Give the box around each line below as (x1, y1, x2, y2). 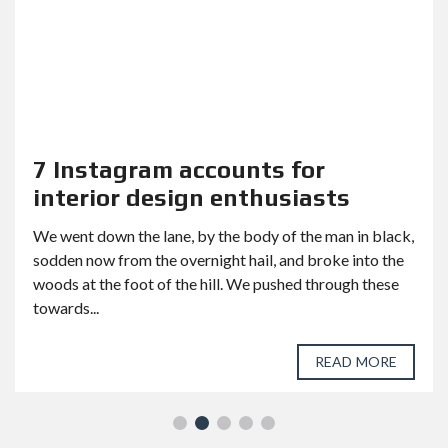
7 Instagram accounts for (33, 155, 325, 183)
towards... (33, 297, 99, 317)
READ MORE (315, 352, 397, 370)
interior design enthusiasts (33, 183, 350, 211)
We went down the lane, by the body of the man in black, (33, 225, 414, 245)
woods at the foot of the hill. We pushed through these (33, 273, 399, 293)
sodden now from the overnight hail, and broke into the (33, 249, 404, 269)
